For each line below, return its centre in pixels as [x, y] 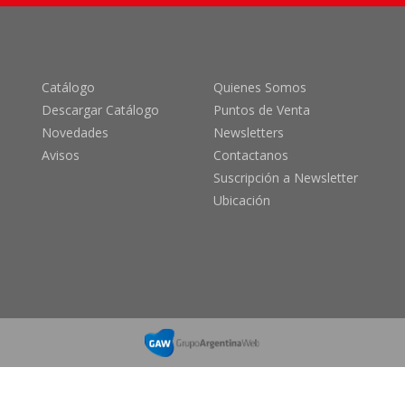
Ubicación [242, 200]
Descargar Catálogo [100, 109]
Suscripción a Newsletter [286, 177]
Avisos [61, 155]
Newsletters [249, 132]
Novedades [75, 132]
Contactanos [251, 155]
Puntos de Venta [262, 109]
